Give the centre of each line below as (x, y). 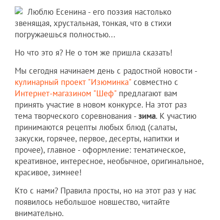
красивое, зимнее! (48, 173)
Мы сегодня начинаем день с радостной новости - (106, 71)
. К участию (176, 116)
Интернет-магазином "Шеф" (66, 94)
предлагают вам (147, 94)
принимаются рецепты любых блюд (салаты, (96, 127)
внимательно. (39, 213)
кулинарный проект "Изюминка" (73, 82)
